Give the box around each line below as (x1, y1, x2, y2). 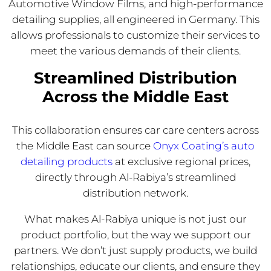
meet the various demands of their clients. (30, 45, 241, 57)
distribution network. (83, 187, 188, 200)
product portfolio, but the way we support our (20, 229, 251, 241)
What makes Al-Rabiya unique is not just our (24, 213, 247, 226)
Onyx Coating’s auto (153, 140, 255, 152)
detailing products (21, 155, 113, 168)
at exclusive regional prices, (113, 155, 250, 168)
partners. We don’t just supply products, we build (14, 244, 257, 257)
